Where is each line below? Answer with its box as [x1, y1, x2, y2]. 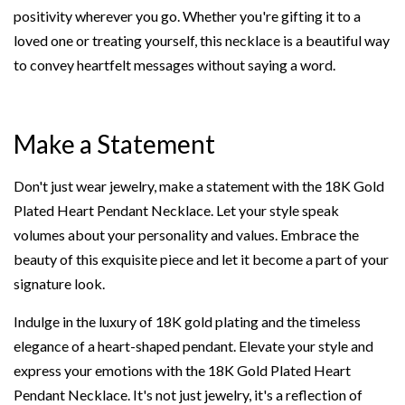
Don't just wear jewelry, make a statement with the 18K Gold [14, 176, 384, 194]
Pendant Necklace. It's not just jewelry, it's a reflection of [14, 385, 363, 403]
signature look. [14, 274, 105, 292]
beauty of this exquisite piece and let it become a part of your [14, 250, 389, 268]
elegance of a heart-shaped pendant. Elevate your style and [14, 336, 373, 354]
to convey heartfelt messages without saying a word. [14, 55, 335, 73]
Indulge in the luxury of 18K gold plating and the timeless [14, 312, 361, 330]
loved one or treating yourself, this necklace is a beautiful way [14, 31, 390, 49]
